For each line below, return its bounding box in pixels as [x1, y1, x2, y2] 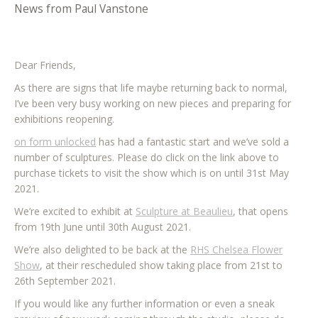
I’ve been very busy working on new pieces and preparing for [14, 97, 291, 111]
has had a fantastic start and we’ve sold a [96, 135, 289, 149]
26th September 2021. [14, 274, 116, 288]
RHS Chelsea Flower [190, 243, 283, 257]
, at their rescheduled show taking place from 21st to [40, 258, 283, 273]
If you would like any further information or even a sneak [14, 297, 275, 311]
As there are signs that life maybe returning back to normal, [14, 81, 287, 95]
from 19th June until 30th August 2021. [14, 220, 191, 234]
